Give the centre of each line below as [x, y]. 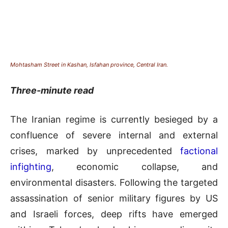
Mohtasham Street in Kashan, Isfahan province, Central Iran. [89, 64]
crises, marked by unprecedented [95, 151]
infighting [31, 166]
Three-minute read [52, 90]
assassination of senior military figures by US [114, 198]
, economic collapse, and [135, 166]
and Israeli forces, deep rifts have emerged [114, 214]
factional [199, 151]
